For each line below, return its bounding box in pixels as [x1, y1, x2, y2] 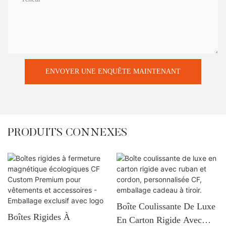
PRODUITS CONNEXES [8, 128, 127, 139]
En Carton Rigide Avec [116, 214, 202, 225]
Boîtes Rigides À [8, 211, 70, 222]
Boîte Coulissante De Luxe [116, 201, 215, 211]
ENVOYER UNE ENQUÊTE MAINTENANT [45, 67, 181, 75]
